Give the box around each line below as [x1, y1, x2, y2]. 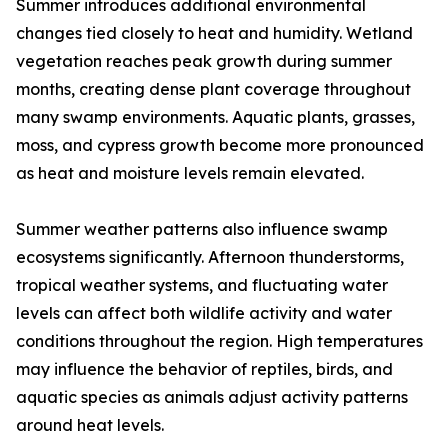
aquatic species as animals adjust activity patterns [16, 387, 408, 407]
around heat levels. [16, 415, 164, 435]
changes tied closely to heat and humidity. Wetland [16, 23, 413, 43]
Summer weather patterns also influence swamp [16, 219, 388, 239]
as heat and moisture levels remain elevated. [16, 163, 364, 183]
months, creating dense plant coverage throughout [16, 79, 411, 99]
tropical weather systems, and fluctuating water [16, 275, 388, 295]
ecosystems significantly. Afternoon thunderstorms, [16, 247, 404, 267]
